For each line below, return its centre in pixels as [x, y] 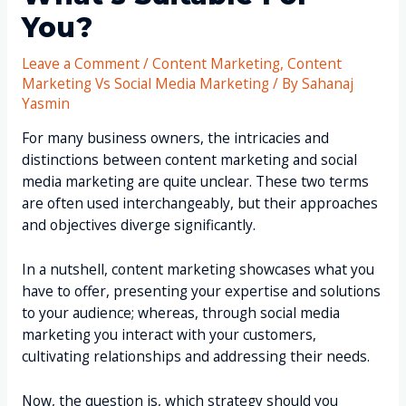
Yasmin [45, 103]
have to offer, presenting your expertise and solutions [201, 291]
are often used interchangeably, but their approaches [199, 203]
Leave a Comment [80, 63]
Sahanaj [327, 83]
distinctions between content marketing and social [189, 160]
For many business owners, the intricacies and [175, 138]
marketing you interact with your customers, [169, 334]
